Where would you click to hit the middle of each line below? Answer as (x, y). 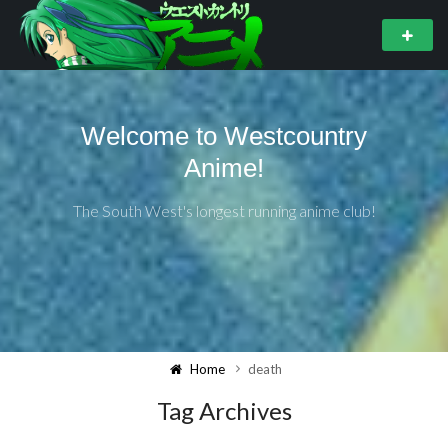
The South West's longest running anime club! (224, 210)
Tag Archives (224, 410)
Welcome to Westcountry (224, 135)
